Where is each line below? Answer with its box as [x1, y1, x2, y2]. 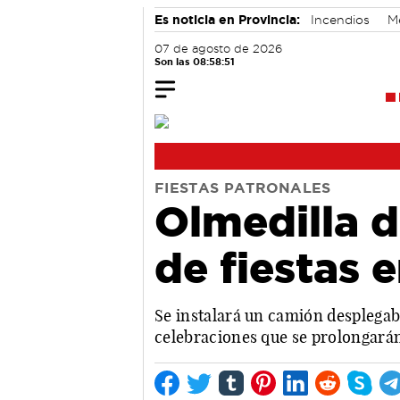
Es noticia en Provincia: [154, 12, 300, 27]
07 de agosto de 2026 [154, 43, 282, 54]
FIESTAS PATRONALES [154, 179, 331, 196]
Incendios [311, 13, 370, 26]
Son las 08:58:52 [154, 56, 237, 67]
